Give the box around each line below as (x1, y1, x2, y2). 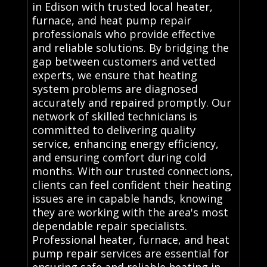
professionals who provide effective (32, 26, 215, 41)
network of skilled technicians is (32, 108, 197, 123)
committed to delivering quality (32, 122, 195, 137)
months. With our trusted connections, (32, 163, 233, 178)
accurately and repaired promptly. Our (32, 95, 231, 110)
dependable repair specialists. (32, 218, 187, 233)
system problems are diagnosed (32, 81, 198, 96)
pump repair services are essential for (32, 246, 229, 260)
